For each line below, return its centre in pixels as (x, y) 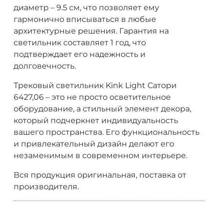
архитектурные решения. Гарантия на (91, 31)
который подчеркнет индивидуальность (96, 120)
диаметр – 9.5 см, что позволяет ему (86, 7)
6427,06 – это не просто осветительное (92, 97)
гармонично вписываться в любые (85, 19)
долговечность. (45, 66)
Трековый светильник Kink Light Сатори (95, 85)
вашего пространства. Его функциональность (107, 132)
